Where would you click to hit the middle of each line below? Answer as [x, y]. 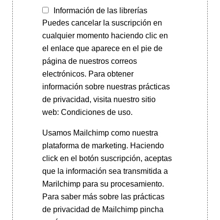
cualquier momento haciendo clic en [105, 35]
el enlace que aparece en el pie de [102, 48]
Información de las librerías [100, 10]
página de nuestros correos [89, 61]
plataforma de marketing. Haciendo [103, 145]
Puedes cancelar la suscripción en [102, 23]
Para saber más [69, 196]
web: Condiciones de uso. [87, 112]
